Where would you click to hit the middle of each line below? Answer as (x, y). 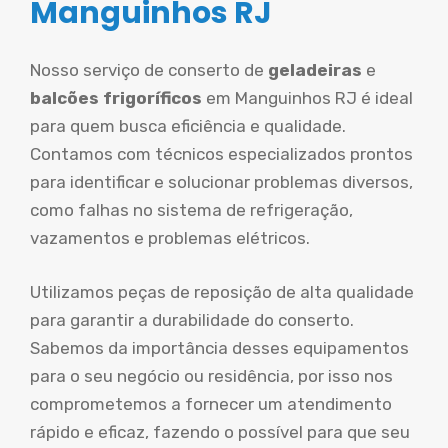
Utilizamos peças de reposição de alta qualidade (222, 291)
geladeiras (317, 70)
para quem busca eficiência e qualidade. (188, 126)
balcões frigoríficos (116, 98)
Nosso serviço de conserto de (149, 70)
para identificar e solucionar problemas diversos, (221, 182)
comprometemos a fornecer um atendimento (211, 403)
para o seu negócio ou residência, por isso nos (211, 375)
